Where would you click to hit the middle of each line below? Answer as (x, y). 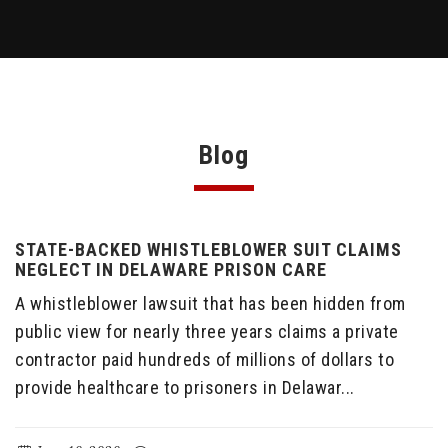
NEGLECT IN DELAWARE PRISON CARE (171, 269)
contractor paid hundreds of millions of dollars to (204, 359)
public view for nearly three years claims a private (207, 331)
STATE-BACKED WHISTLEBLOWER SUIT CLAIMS (208, 249)
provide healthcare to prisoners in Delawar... (185, 387)
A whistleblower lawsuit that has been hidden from (210, 303)
